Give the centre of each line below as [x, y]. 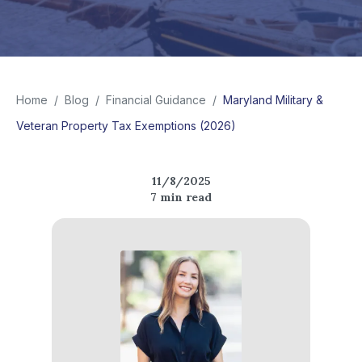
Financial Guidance [156, 100]
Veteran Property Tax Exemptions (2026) [126, 126]
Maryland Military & [273, 100]
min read [184, 197]
